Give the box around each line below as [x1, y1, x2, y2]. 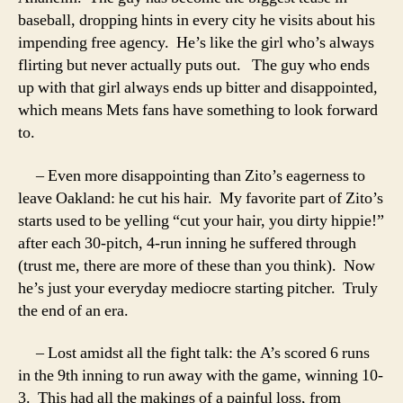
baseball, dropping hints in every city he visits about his [18, 10, 375, 31]
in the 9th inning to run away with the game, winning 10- [18, 365, 383, 386]
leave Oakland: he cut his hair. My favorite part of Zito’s [18, 187, 383, 209]
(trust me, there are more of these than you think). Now [18, 255, 375, 276]
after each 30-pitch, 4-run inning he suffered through [18, 232, 356, 254]
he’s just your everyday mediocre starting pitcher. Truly [18, 277, 378, 299]
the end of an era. [18, 300, 129, 321]
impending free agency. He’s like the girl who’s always [18, 32, 374, 53]
